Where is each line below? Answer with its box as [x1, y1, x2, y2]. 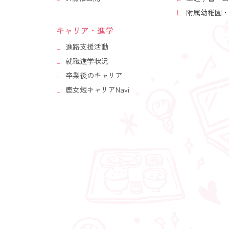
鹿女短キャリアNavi [65, 84, 129, 95]
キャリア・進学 [56, 24, 113, 37]
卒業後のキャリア [65, 70, 123, 81]
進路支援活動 [65, 41, 108, 52]
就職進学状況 [65, 56, 108, 66]
